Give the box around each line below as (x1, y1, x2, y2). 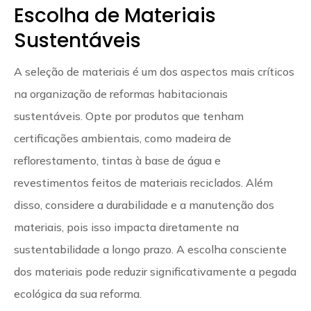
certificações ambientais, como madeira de (14, 131, 231, 145)
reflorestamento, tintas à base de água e (14, 153, 221, 167)
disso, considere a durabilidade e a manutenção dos (14, 197, 274, 212)
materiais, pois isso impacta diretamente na (14, 219, 239, 234)
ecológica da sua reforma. (14, 286, 142, 301)
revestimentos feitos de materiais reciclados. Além (14, 175, 273, 190)
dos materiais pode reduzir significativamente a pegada (14, 264, 296, 278)
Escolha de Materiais (14, 1, 216, 29)
